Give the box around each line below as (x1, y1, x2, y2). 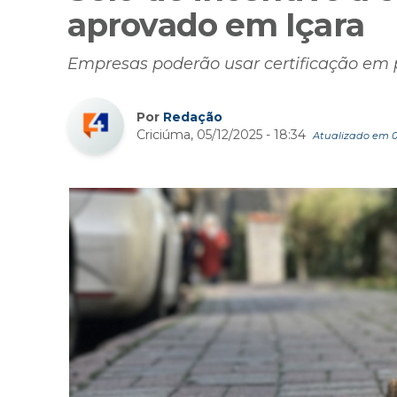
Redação (163, 108, 222, 125)
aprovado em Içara (67, 5, 364, 45)
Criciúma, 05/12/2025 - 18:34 (136, 126, 309, 143)
